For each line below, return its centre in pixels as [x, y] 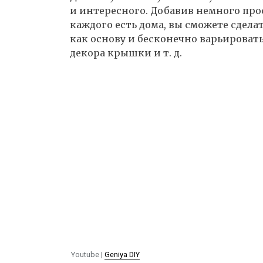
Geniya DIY [122, 254]
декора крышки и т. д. [126, 53]
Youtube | [87, 254]
